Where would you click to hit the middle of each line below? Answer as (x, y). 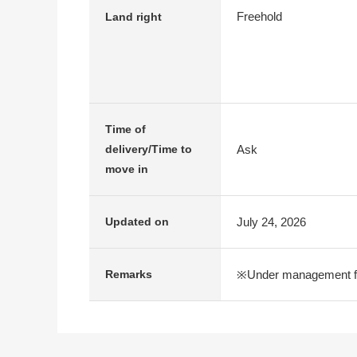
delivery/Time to (149, 149)
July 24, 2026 (271, 222)
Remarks (129, 274)
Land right (133, 16)
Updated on (137, 222)
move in (127, 169)
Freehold (259, 16)
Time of (126, 129)
